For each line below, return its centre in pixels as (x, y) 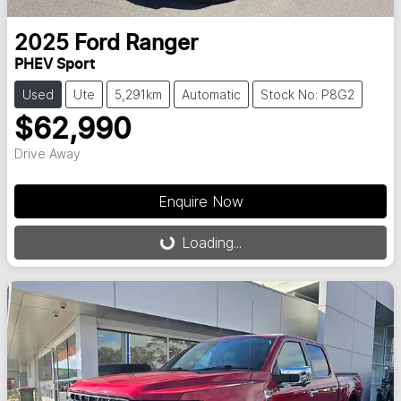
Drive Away (47, 153)
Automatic (211, 94)
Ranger (162, 43)
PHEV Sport (55, 64)
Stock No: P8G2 (307, 94)
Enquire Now (200, 201)
